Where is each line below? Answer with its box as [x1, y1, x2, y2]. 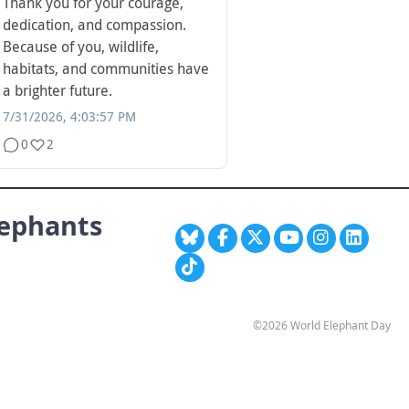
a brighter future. [3, 81, 112, 100]
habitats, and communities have [3, 59, 209, 78]
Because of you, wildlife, [3, 37, 159, 56]
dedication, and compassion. [3, 16, 186, 34]
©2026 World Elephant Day [253, 317, 391, 333]
